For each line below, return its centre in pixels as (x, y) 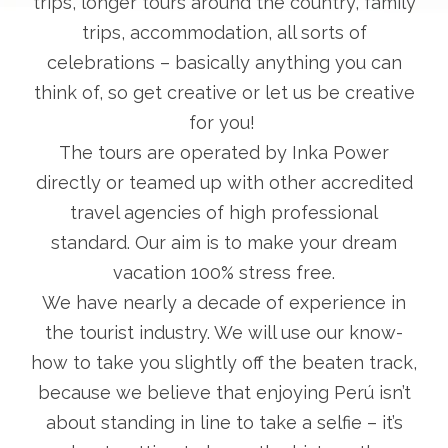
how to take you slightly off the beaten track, (224, 362)
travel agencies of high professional (224, 212)
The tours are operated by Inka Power (224, 152)
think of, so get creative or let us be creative (224, 92)
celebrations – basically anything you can (224, 62)
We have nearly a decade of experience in (224, 302)
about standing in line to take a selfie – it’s (224, 422)
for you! (224, 122)
